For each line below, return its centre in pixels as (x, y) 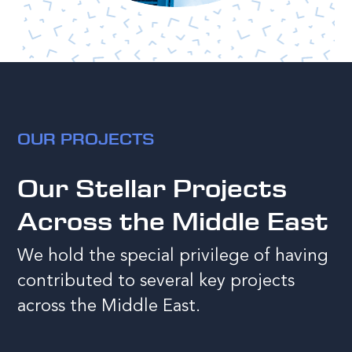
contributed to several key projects (156, 281)
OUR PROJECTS (86, 138)
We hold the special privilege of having (173, 256)
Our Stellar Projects (152, 187)
